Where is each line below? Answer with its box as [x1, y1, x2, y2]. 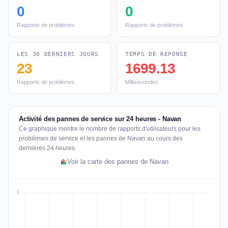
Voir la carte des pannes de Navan [67, 158, 168, 165]
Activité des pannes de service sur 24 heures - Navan [19, 115, 182, 123]
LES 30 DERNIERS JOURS [17, 51, 99, 58]
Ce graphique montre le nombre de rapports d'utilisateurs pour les [19, 125, 201, 132]
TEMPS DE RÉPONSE [125, 51, 188, 58]
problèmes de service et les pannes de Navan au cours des [19, 135, 183, 142]
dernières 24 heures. [19, 145, 76, 152]
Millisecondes [125, 79, 158, 85]
